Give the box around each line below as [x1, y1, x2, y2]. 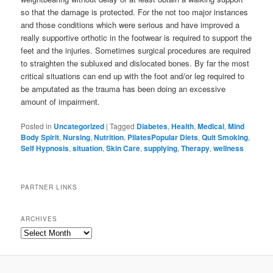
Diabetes [136, 120, 168, 132]
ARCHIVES [21, 214, 58, 224]
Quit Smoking [202, 131, 249, 143]
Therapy [181, 142, 210, 154]
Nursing [63, 131, 91, 143]
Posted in [21, 120, 52, 131]
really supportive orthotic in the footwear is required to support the [21, 31, 252, 43]
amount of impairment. [21, 95, 101, 107]
